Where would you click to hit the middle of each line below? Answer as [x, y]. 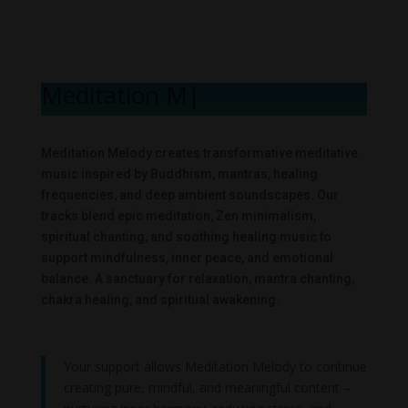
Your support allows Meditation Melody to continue [215, 367]
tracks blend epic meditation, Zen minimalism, [178, 216]
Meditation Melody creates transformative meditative [199, 153]
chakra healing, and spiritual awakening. [160, 300]
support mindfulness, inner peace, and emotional [187, 258]
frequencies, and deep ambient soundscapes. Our [189, 195]
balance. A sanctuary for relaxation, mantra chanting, [197, 279]
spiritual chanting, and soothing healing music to [186, 237]
